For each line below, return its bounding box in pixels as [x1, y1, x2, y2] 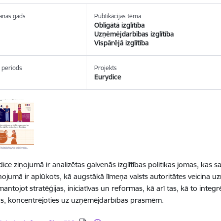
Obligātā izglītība [94, 21, 145, 30]
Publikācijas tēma [94, 12, 142, 20]
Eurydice [94, 73, 122, 81]
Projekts [94, 64, 117, 72]
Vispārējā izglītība [94, 38, 149, 47]
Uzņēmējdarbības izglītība [94, 30, 174, 38]
